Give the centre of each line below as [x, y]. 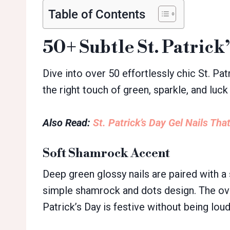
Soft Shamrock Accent [106, 154]
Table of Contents [97, 14]
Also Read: [68, 123]
